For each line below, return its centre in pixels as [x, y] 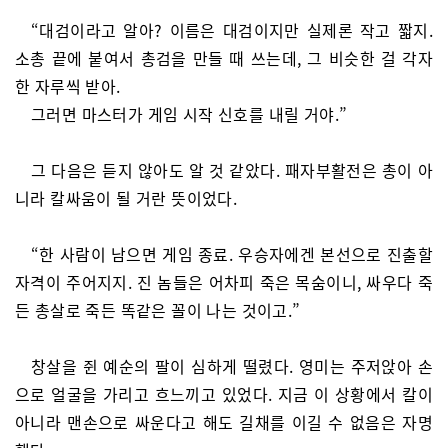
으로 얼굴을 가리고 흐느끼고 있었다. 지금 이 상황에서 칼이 [224, 394]
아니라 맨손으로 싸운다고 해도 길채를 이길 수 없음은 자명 [224, 422]
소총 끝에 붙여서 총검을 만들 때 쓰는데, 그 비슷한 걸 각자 [224, 58]
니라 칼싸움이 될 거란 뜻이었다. [126, 198]
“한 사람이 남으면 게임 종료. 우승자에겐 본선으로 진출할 [232, 254]
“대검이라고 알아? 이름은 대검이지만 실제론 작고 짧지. [232, 30]
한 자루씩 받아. [68, 86]
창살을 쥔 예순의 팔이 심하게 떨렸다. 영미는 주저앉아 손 [232, 366]
